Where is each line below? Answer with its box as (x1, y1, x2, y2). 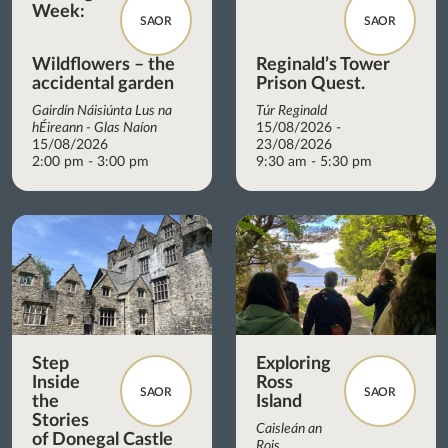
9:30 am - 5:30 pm (256, 154, 372, 169)
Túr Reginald (256, 103, 327, 118)
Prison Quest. (256, 74, 365, 93)
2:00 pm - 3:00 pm (32, 154, 149, 169)
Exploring (256, 354, 331, 373)
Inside (32, 373, 80, 392)
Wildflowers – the (32, 55, 175, 74)
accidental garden (32, 74, 174, 93)
